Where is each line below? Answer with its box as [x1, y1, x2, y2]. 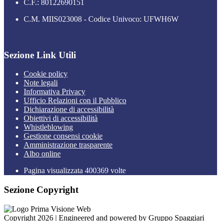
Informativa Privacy [24, 87, 85, 96]
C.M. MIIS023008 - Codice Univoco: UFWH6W [24, 14, 179, 23]
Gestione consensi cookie [24, 132, 103, 141]
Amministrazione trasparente [24, 141, 112, 149]
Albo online [24, 149, 61, 158]
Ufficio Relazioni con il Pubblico [24, 96, 126, 105]
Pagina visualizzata [24, 166, 85, 175]
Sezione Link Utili [4, 49, 76, 60]
